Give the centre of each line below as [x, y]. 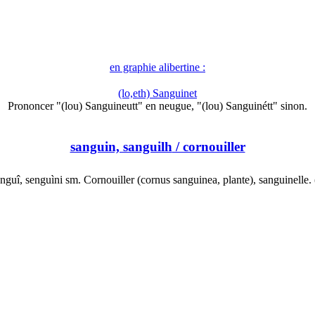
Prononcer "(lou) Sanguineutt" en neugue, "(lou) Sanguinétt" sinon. [157, 106]
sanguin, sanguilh [121, 147]
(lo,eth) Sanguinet [157, 94]
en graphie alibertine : [157, 67]
